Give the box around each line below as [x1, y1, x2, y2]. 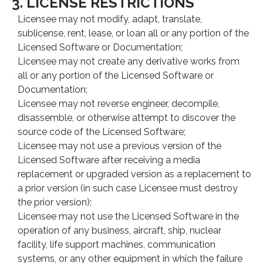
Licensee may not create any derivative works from [18, 56, 240, 67]
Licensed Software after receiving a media [18, 154, 200, 166]
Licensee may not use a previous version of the [18, 140, 221, 151]
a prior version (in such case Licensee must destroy [18, 183, 238, 194]
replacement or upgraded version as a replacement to [18, 168, 251, 180]
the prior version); [18, 197, 92, 208]
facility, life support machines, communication [18, 239, 215, 250]
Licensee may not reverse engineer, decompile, [18, 98, 220, 109]
